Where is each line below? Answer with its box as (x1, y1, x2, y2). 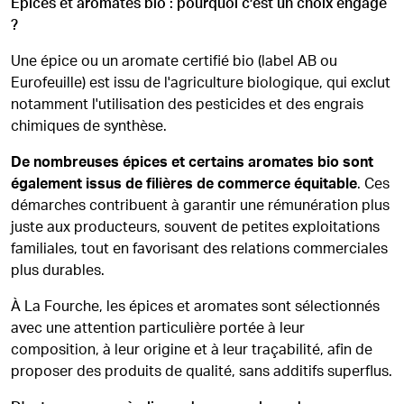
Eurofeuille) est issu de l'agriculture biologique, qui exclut (11, 76, 390, 90)
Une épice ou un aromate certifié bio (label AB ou (11, 54, 337, 69)
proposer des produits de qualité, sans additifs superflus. (11, 364, 392, 379)
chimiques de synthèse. (11, 119, 167, 133)
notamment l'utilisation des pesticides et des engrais (11, 97, 363, 112)
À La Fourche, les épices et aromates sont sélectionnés (11, 299, 380, 314)
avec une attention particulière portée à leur (11, 321, 305, 335)
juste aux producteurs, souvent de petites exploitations (11, 220, 380, 234)
